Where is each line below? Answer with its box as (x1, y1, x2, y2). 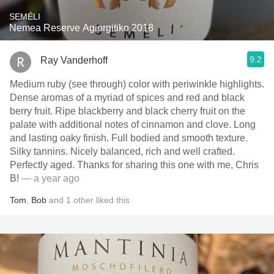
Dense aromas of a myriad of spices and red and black (10, 92, 245, 103)
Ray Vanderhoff (40, 54, 108, 65)
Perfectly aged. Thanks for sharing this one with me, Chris (10, 160, 77, 170)
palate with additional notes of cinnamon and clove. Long (10, 119, 234, 130)
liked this (94, 195, 130, 205)
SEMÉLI (9, 12, 40, 21)
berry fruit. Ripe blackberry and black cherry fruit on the (10, 106, 55, 116)
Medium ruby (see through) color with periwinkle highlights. (10, 79, 264, 89)
